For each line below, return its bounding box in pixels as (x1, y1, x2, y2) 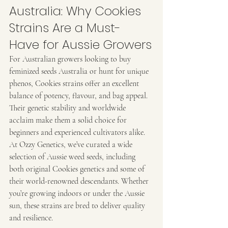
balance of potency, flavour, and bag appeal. (9, 90, 150, 101)
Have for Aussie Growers (9, 36, 152, 53)
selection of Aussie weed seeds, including (9, 151, 137, 162)
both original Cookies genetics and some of (9, 163, 147, 174)
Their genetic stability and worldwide (9, 102, 128, 113)
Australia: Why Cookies (9, 2, 145, 19)
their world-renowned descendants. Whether (9, 176, 151, 186)
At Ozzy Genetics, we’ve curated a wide (9, 139, 134, 150)
